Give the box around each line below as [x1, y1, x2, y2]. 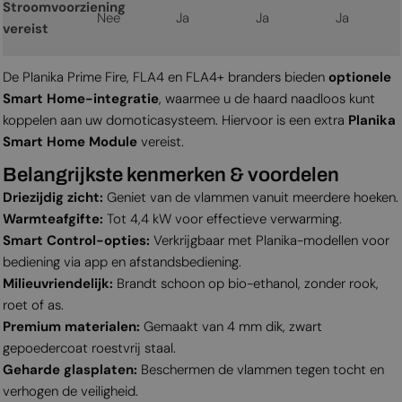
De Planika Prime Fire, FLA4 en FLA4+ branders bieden [2, 67, 328, 86]
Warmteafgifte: [2, 209, 103, 228]
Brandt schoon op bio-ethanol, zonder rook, [112, 274, 379, 293]
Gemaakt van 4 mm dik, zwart [139, 317, 322, 336]
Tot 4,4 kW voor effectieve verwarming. [102, 209, 342, 228]
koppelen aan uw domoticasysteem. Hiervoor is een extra [2, 110, 348, 129]
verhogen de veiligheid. [2, 381, 138, 400]
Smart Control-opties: [2, 231, 150, 249]
